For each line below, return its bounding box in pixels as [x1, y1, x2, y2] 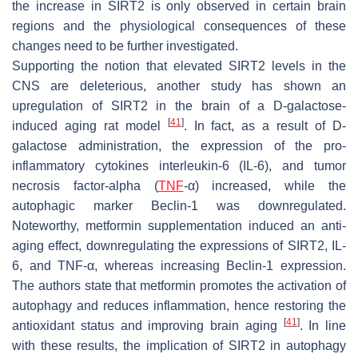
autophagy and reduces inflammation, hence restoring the [12, 298, 346, 312]
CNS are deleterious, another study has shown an [12, 78, 346, 93]
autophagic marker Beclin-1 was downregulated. [12, 198, 346, 213]
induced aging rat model [12, 118, 168, 133]
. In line [299, 318, 346, 332]
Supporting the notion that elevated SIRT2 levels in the [12, 58, 346, 73]
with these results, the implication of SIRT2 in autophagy [12, 338, 346, 352]
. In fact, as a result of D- [183, 118, 347, 133]
